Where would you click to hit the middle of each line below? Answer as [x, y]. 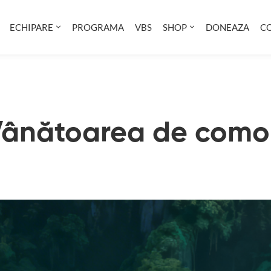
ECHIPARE [31, 27]
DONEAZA [227, 27]
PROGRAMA [98, 27]
